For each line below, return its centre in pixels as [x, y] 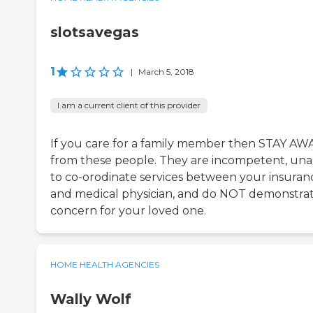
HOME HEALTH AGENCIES [105, 264]
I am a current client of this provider [129, 105]
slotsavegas [95, 32]
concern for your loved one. [128, 210]
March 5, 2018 [166, 71]
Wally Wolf [91, 299]
